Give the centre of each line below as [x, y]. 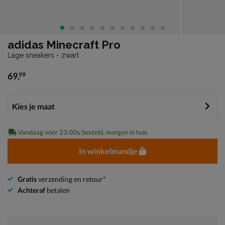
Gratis [27, 179]
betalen [58, 190]
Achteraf [31, 190]
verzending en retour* [71, 179]
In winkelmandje [108, 151]
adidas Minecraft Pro [64, 44]
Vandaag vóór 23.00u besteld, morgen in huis [82, 132]
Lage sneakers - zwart [43, 55]
